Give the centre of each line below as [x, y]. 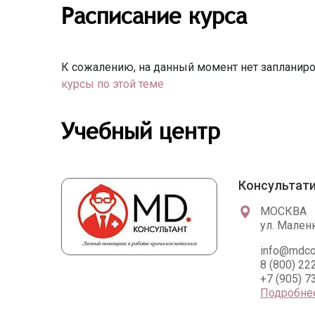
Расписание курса [154, 15]
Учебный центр [141, 131]
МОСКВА [283, 211]
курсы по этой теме [112, 84]
